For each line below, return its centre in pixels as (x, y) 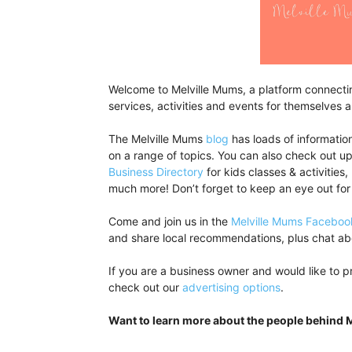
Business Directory (156, 172)
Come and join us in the (170, 221)
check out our (145, 287)
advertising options (231, 287)
